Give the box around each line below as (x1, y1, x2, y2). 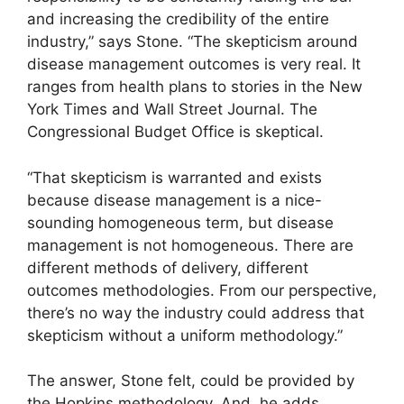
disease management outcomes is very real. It (27, 55, 361, 74)
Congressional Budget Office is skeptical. (27, 123, 324, 142)
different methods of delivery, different (27, 258, 308, 277)
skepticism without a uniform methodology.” (27, 326, 343, 344)
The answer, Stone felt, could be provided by (27, 372, 354, 390)
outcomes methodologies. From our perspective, (27, 280, 377, 299)
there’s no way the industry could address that (27, 303, 364, 322)
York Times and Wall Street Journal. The (27, 100, 317, 119)
